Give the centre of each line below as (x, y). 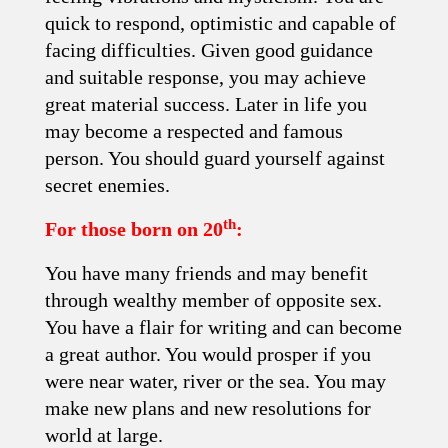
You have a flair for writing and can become (223, 327)
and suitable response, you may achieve (205, 77)
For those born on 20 (134, 229)
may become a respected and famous (194, 131)
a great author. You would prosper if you (208, 354)
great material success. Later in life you (206, 104)
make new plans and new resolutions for (208, 408)
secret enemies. (107, 185)
